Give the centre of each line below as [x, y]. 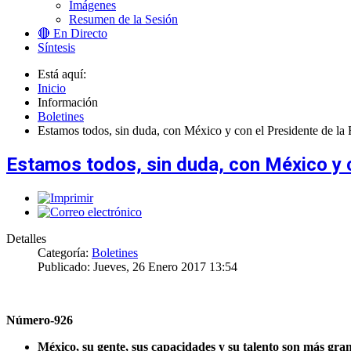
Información [69, 102]
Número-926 [40, 320]
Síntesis [56, 47]
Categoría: [65, 252]
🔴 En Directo [72, 33]
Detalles [26, 238]
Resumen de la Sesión [123, 19]
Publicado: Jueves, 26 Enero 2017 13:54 [138, 266]
